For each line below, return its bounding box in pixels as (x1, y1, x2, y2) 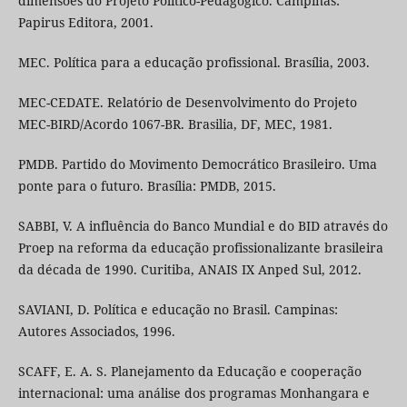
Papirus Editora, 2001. (17, 14, 154, 32)
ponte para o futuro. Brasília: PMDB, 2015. (17, 177, 276, 195)
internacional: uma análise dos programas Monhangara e (17, 384, 370, 402)
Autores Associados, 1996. (17, 323, 175, 341)
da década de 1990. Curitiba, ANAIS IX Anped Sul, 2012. (17, 261, 362, 279)
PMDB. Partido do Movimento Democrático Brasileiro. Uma (17, 155, 377, 174)
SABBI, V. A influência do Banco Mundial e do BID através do (17, 217, 388, 235)
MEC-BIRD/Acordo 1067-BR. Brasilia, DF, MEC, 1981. (17, 115, 333, 134)
